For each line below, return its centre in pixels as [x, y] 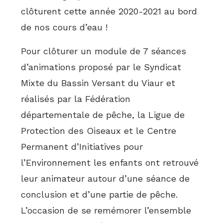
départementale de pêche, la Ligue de [103, 115]
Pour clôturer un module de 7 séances [104, 51]
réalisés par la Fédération [76, 99]
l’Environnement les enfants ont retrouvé [110, 163]
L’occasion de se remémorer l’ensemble [106, 211]
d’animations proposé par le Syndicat [101, 67]
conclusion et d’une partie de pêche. [100, 195]
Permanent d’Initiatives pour [82, 147]
